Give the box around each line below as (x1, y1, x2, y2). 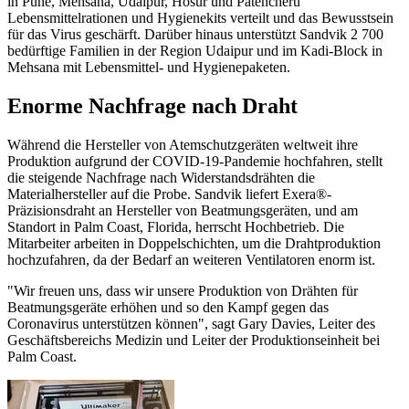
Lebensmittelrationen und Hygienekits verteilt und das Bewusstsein (7, 9, 393, 26)
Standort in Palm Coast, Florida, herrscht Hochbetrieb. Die (7, 218, 344, 235)
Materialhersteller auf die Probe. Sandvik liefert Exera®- (7, 185, 331, 202)
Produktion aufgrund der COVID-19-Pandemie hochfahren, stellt (7, 152, 383, 169)
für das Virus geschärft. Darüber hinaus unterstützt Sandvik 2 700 (7, 26, 383, 42)
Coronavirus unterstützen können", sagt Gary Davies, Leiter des (7, 315, 375, 331)
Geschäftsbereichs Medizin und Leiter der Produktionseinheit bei (7, 331, 380, 348)
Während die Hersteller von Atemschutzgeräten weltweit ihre (7, 136, 358, 152)
